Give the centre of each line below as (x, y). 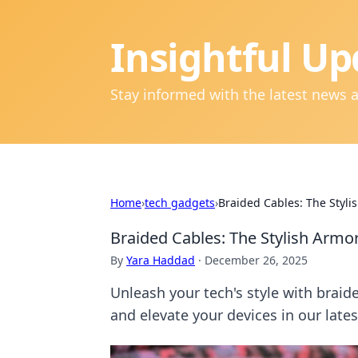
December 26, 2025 (256, 260)
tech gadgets (180, 203)
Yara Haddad (161, 260)
